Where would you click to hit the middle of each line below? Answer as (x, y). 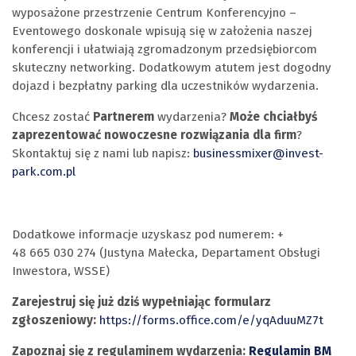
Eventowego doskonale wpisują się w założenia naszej (162, 31)
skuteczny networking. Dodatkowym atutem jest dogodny (172, 67)
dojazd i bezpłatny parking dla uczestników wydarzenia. (165, 85)
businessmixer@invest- (258, 154)
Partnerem (125, 117)
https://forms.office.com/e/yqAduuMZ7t (211, 321)
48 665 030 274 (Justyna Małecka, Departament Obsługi (166, 252)
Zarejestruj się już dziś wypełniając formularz (141, 302)
